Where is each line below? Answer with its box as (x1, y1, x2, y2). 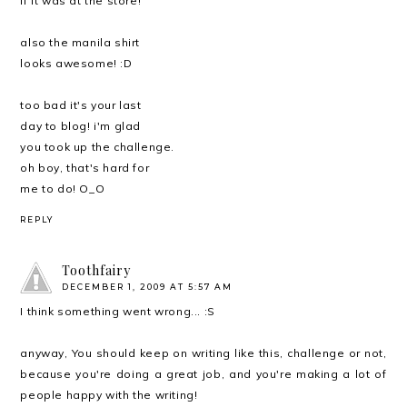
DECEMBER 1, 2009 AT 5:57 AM (62, 281, 233, 292)
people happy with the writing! (20, 387, 198, 402)
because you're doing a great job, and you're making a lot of (20, 366, 387, 381)
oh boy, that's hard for (20, 160, 150, 174)
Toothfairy (62, 261, 132, 279)
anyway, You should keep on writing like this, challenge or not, (20, 345, 387, 360)
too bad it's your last (20, 97, 142, 112)
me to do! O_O (20, 181, 105, 195)
